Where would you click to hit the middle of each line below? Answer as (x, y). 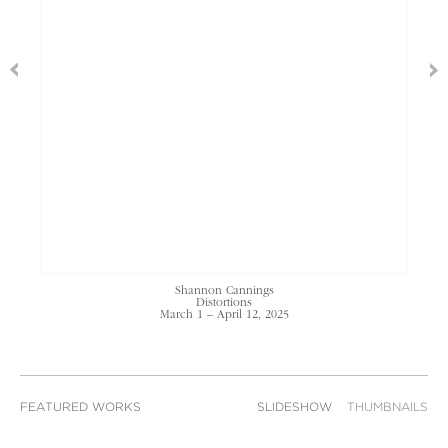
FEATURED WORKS (80, 407)
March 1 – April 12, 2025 (224, 316)
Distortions (224, 304)
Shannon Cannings (224, 292)
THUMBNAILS (387, 407)
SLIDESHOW (294, 407)
